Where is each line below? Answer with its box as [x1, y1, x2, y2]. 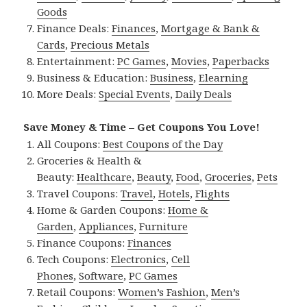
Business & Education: [37, 70, 151, 84]
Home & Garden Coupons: [37, 202, 169, 217]
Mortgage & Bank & [161, 21, 260, 35]
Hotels [158, 186, 191, 200]
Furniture [139, 219, 188, 233]
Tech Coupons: [37, 251, 112, 266]
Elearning [199, 70, 249, 84]
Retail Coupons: [37, 284, 119, 299]
